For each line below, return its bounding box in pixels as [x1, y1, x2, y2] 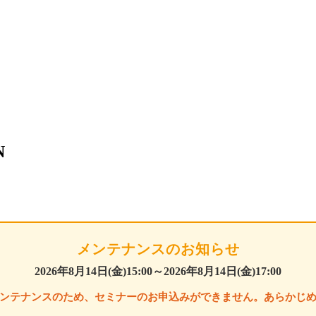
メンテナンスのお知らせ [76, 241, 240, 257]
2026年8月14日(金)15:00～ [35, 265, 164, 277]
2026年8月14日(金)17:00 [164, 265, 281, 277]
